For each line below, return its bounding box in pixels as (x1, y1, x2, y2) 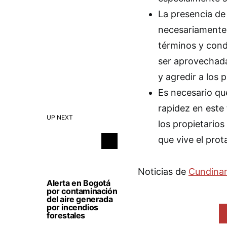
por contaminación (47, 185, 118, 196)
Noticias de (138, 166, 188, 177)
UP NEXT (47, 113, 73, 121)
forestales (47, 210, 85, 220)
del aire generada (47, 194, 113, 204)
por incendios (47, 202, 98, 212)
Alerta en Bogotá (47, 177, 110, 188)
